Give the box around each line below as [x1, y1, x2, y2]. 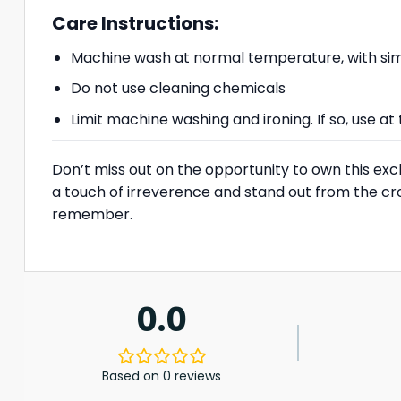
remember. [52, 204, 132, 226]
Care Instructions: [52, 10, 218, 36]
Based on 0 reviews [102, 367, 222, 386]
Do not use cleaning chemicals [70, 78, 286, 99]
